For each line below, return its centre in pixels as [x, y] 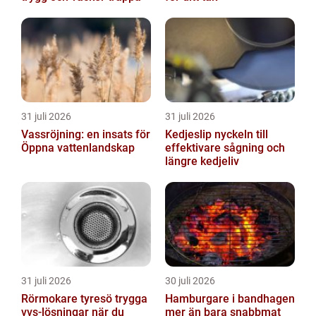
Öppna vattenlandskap [78, 148]
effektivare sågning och [225, 148]
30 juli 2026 [190, 281]
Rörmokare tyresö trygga [68, 299]
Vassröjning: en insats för [86, 135]
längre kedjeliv [202, 162]
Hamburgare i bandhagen [230, 299]
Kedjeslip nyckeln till [190, 135]
